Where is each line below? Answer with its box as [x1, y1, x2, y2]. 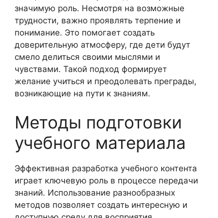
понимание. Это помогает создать [15, 27, 155, 37]
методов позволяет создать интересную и [15, 200, 187, 210]
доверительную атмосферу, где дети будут [15, 39, 190, 50]
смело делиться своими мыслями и [15, 52, 160, 62]
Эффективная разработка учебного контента [15, 163, 197, 174]
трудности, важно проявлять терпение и [15, 15, 181, 25]
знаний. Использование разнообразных [15, 188, 175, 198]
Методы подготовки [15, 112, 182, 133]
